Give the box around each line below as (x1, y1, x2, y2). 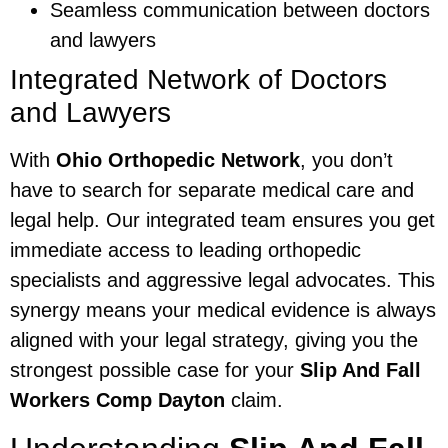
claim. (225, 389, 283, 412)
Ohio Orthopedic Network (56, 149, 300, 172)
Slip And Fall (300, 359, 421, 382)
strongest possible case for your (10, 359, 300, 382)
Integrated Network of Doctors (10, 64, 387, 96)
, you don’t (300, 149, 393, 172)
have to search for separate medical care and (10, 179, 414, 202)
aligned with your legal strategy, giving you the (10, 329, 418, 352)
